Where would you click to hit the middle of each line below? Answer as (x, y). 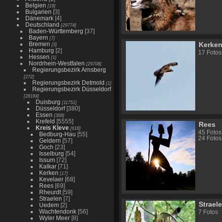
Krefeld (45, 121)
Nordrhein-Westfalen (56, 63)
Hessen (39, 57)
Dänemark (39, 18)
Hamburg (41, 50)
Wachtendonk (57, 211)
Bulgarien (38, 12)
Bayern (38, 37)
